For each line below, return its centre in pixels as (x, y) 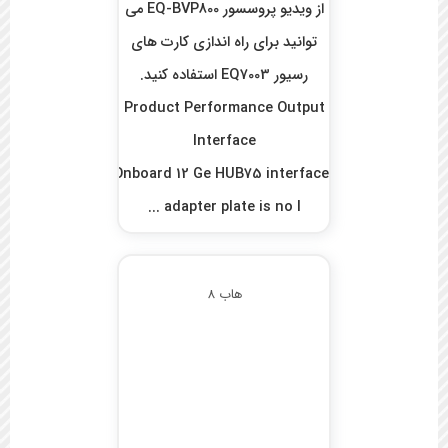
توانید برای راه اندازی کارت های (224, 43)
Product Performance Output (224, 109)
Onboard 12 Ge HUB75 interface (221, 175)
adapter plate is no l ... (232, 208)
